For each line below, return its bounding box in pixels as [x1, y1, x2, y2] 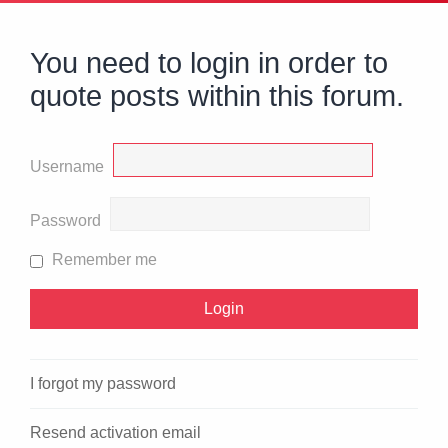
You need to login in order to [30, 47, 388, 80]
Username [30, 158, 104, 176]
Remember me [48, 251, 157, 269]
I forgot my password [30, 375, 176, 393]
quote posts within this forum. [30, 80, 404, 113]
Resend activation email [30, 424, 201, 442]
